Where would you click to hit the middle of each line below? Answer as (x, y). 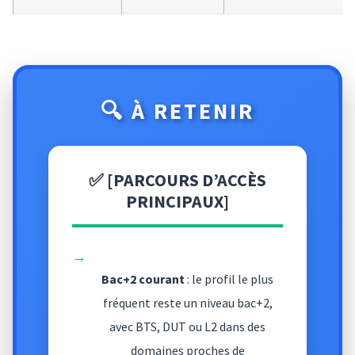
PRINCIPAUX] (177, 201)
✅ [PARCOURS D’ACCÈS (177, 179)
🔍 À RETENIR (177, 111)
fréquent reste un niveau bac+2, (187, 302)
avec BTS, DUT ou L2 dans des (187, 326)
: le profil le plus (229, 279)
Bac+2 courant (143, 279)
